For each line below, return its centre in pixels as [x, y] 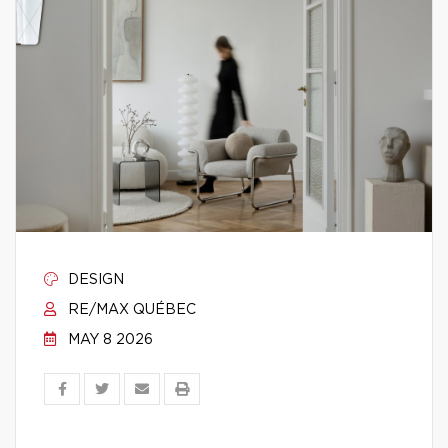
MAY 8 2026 [108, 340]
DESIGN [94, 280]
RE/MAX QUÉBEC [130, 310]
